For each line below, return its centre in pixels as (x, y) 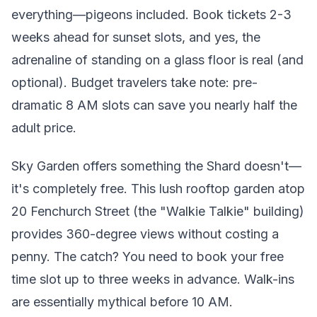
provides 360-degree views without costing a (145, 234)
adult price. (44, 127)
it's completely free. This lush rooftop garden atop (158, 189)
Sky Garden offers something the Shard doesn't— (156, 166)
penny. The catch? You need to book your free (148, 257)
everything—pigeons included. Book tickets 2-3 (151, 14)
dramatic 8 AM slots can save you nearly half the (154, 105)
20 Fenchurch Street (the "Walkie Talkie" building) (158, 211)
